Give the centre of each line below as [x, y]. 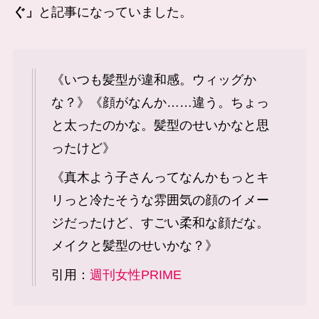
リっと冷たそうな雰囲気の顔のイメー [160, 200]
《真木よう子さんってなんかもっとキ [160, 178]
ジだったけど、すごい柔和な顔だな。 [160, 223]
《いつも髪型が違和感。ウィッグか [153, 80]
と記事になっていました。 [115, 12]
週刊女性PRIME [135, 275]
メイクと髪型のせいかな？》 [134, 246]
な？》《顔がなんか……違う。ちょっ [160, 103]
